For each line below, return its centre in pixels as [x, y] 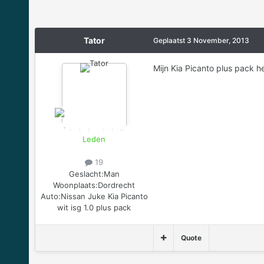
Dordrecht [117, 185]
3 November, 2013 [218, 41]
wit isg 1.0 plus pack [94, 207]
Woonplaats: [76, 185]
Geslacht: [86, 174]
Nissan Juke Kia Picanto [104, 196]
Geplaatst [170, 41]
